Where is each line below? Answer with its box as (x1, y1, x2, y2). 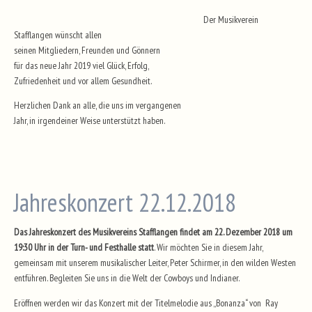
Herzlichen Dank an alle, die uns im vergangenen (14, 99, 181, 111)
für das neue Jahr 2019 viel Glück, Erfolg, (14, 58, 149, 72)
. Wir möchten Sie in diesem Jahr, (154, 241, 263, 253)
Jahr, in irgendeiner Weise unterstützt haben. (14, 114, 165, 127)
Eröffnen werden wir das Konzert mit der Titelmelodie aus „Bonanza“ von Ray (14, 296, 278, 309)
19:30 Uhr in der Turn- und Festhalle (14, 241, 138, 253)
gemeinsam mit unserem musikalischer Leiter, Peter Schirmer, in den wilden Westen (14, 256, 296, 269)
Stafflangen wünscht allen (14, 28, 102, 41)
